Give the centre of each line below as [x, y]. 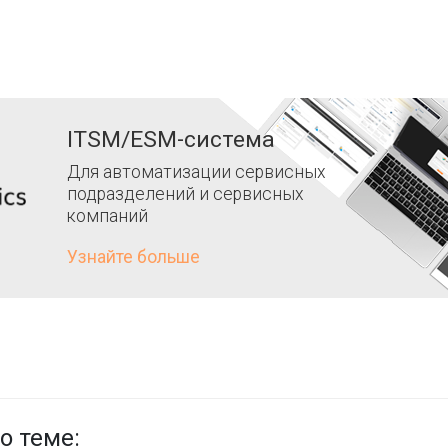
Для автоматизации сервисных [196, 171]
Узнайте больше [133, 256]
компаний [107, 215]
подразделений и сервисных [185, 193]
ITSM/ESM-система [170, 139]
